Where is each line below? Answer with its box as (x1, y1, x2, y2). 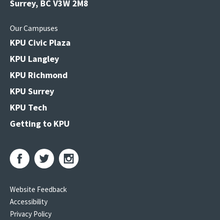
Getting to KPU (10, 118, 70, 129)
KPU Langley (10, 53, 59, 64)
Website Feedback (10, 185, 67, 194)
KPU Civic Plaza (10, 37, 71, 48)
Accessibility (10, 197, 48, 206)
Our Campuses (10, 23, 58, 33)
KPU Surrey (10, 85, 54, 97)
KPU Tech (10, 102, 47, 113)
